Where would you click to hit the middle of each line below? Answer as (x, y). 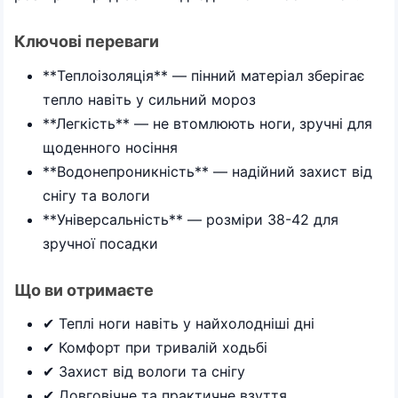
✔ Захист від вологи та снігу (144, 371)
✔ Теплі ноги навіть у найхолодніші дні (179, 323)
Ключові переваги (87, 41)
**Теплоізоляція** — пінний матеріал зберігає (204, 75)
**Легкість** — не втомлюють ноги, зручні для (207, 123)
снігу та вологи (96, 195)
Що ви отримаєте (84, 290)
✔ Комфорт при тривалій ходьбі (155, 347)
